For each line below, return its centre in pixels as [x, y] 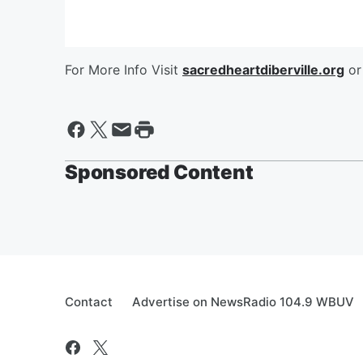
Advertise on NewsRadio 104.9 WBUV [243, 302]
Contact [89, 302]
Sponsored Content [159, 172]
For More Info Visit [124, 70]
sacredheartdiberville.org [263, 70]
